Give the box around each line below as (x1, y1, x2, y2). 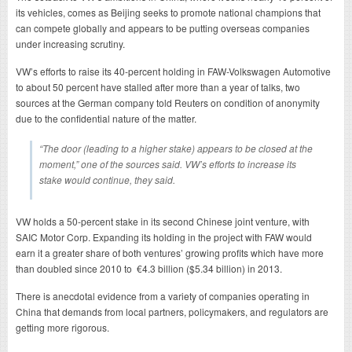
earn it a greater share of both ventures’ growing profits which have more (16, 245, 324, 259)
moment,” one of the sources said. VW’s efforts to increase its (39, 156, 296, 170)
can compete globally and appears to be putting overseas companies (16, 20, 310, 35)
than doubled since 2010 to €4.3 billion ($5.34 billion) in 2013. (16, 261, 282, 275)
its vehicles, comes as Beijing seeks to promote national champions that (16, 5, 321, 19)
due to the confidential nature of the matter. (16, 111, 196, 125)
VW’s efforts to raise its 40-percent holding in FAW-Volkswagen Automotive (16, 64, 331, 78)
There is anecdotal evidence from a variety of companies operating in (16, 288, 310, 302)
